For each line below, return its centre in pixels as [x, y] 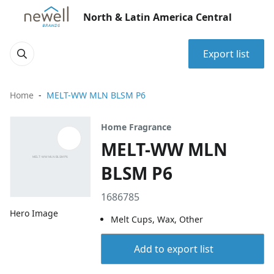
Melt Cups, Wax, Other [157, 219]
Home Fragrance [136, 127]
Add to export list [173, 249]
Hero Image [34, 213]
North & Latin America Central [157, 17]
